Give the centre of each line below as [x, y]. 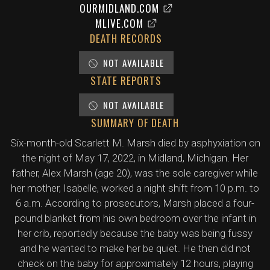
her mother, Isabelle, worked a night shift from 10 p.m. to [135, 188]
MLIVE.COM [119, 23]
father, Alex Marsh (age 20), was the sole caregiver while [135, 173]
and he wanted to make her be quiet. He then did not [135, 248]
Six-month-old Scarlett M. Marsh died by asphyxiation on [135, 143]
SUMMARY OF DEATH [135, 123]
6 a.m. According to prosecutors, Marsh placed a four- [135, 203]
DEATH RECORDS [126, 38]
